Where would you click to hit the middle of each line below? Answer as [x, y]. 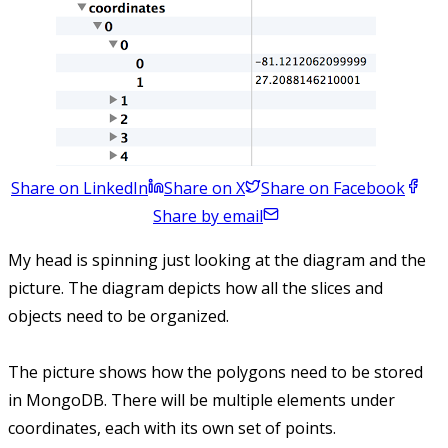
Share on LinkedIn [79, 188]
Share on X [204, 188]
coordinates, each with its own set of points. [172, 428]
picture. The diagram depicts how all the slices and [195, 288]
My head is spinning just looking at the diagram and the [217, 260]
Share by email [208, 216]
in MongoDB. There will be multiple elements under [201, 400]
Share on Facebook [333, 188]
